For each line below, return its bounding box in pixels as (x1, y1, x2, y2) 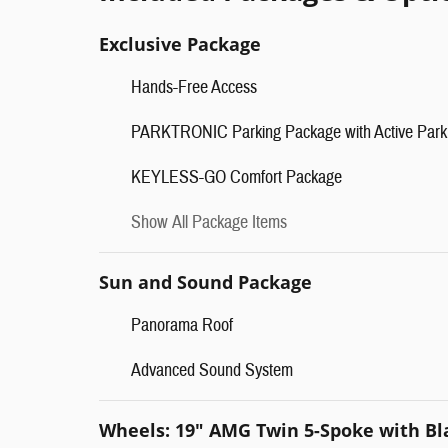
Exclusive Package (99, 32, 261, 57)
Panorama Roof (131, 314, 233, 338)
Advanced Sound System (131, 359, 293, 383)
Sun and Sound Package (99, 270, 312, 295)
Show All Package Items (131, 211, 287, 235)
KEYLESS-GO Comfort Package (131, 166, 342, 190)
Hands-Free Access (131, 76, 257, 100)
